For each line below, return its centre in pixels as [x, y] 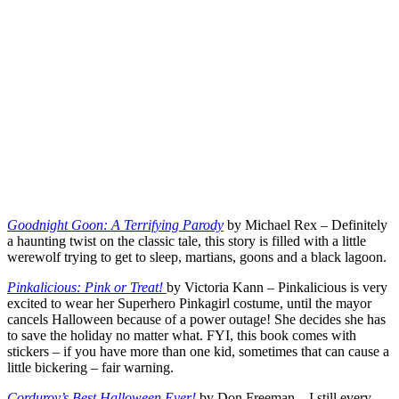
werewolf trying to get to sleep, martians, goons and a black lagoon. [197, 257]
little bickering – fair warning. [90, 368]
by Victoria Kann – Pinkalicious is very [277, 288]
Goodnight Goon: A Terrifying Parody [115, 225]
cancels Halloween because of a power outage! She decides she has [196, 320]
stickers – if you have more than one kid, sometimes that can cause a [198, 352]
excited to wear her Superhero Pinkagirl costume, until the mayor [189, 304]
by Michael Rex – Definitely [305, 225]
